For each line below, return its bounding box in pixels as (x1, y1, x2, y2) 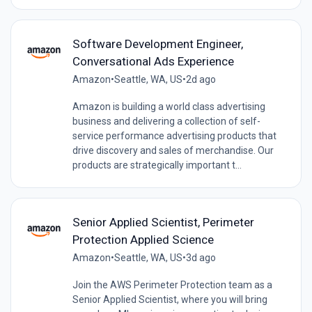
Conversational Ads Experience (72, 54, 234, 68)
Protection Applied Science (72, 232, 214, 247)
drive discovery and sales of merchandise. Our (72, 144, 274, 156)
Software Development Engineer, (72, 36, 243, 51)
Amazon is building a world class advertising (72, 100, 265, 112)
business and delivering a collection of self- (72, 115, 260, 127)
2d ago (185, 73, 216, 85)
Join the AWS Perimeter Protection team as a (72, 279, 272, 290)
